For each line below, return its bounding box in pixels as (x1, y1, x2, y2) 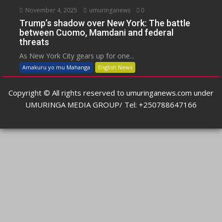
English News (98, 63, 133, 71)
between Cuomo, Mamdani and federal (19, 27, 174, 38)
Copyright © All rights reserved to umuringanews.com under (8, 87, 214, 98)
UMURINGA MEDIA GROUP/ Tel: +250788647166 (25, 99, 197, 110)
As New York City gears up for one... (19, 51, 135, 60)
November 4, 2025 (24, 5, 78, 14)
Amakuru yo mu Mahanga (22, 63, 91, 71)
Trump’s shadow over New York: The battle (19, 17, 191, 28)
